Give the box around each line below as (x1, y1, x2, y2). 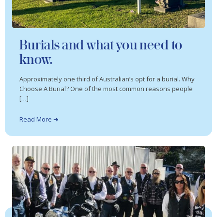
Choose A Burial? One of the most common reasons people (19, 84, 193, 93)
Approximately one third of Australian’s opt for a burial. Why (19, 74, 195, 83)
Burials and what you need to (19, 36, 183, 53)
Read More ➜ (19, 115, 59, 124)
